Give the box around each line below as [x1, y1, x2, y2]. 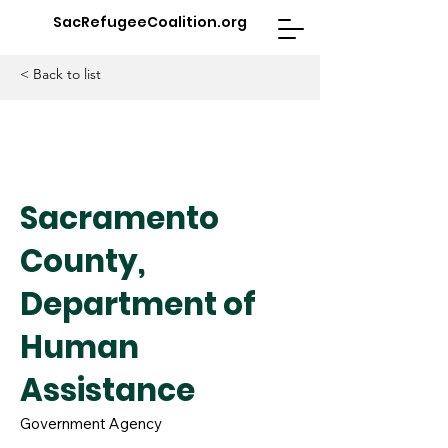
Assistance [20, 368, 195, 412]
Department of [20, 282, 256, 326]
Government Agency [20, 414, 162, 433]
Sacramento [20, 196, 219, 240]
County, [20, 239, 146, 283]
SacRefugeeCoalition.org [53, 12, 247, 32]
